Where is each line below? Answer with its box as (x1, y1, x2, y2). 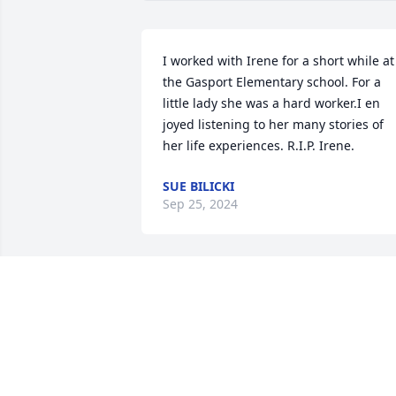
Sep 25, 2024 (163, 195, 238, 213)
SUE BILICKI (163, 178, 234, 195)
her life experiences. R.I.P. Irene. (163, 137, 354, 155)
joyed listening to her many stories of (163, 116, 384, 133)
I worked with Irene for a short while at (163, 52, 394, 70)
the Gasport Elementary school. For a (163, 73, 381, 91)
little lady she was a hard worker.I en (163, 95, 380, 112)
